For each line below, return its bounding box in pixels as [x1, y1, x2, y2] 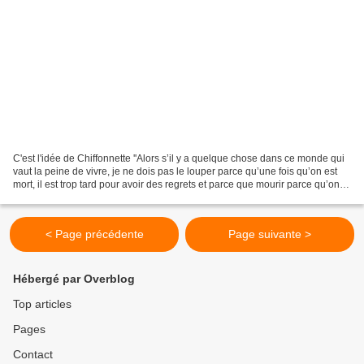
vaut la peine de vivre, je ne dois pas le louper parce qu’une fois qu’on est [13, 166, 337, 178]
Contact [13, 348, 53, 362]
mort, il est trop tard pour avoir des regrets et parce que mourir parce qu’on [13, 179, 340, 191]
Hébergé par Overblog [13, 272, 135, 286]
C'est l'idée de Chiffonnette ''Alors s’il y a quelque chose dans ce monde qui [13, 153, 344, 165]
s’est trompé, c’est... [13, 192, 99, 204]
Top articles [13, 297, 71, 311]
